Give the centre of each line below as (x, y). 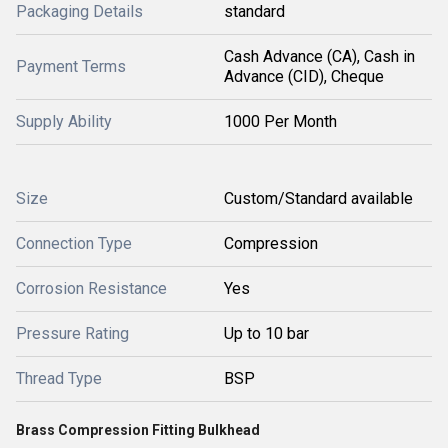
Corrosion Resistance (91, 288)
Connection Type (74, 243)
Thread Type (59, 378)
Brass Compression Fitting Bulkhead (138, 430)
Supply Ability (64, 121)
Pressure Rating (72, 333)
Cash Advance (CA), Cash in (319, 56)
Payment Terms (71, 66)
